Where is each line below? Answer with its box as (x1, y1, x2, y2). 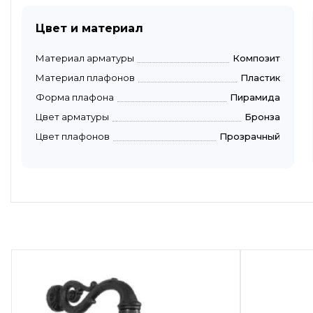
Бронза (245, 110, 280, 122)
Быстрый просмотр (102, 228, 199, 240)
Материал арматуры (36, 52, 134, 64)
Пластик (240, 71, 280, 83)
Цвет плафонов (36, 130, 110, 142)
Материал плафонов (36, 71, 135, 83)
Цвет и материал (36, 21, 143, 35)
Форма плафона (36, 91, 114, 103)
